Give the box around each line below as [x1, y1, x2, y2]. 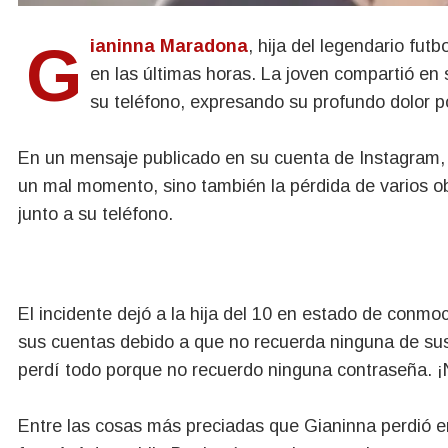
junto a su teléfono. [18, 203, 173, 224]
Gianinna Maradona [90, 35, 248, 56]
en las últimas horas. [90, 63, 261, 84]
